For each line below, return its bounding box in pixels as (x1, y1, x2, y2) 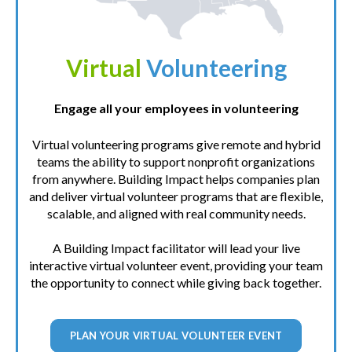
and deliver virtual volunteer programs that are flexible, (29, 189, 323, 203)
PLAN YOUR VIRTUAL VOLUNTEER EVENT (69, 328, 283, 342)
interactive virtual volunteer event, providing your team (29, 258, 323, 273)
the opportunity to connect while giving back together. (31, 275, 321, 291)
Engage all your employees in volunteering (53, 101, 299, 115)
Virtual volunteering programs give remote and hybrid (31, 137, 321, 152)
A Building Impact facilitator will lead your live (52, 240, 300, 256)
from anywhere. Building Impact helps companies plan (32, 171, 320, 186)
